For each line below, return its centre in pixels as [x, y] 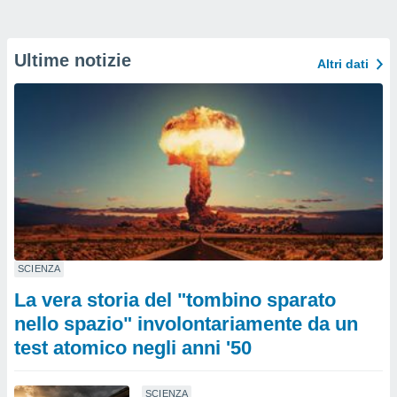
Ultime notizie [73, 60]
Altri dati [343, 64]
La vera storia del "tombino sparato [175, 300]
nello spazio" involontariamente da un [186, 324]
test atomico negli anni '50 [133, 348]
